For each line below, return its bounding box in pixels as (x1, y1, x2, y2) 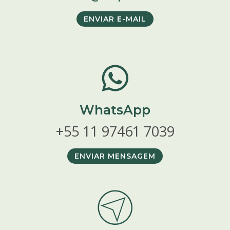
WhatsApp (80, 102, 150, 118)
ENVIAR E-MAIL (84, 14, 146, 24)
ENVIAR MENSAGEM (74, 151, 156, 161)
